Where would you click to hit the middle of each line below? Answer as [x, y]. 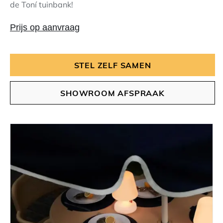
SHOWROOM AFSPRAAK [112, 93]
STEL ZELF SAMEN [112, 65]
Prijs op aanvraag [45, 27]
